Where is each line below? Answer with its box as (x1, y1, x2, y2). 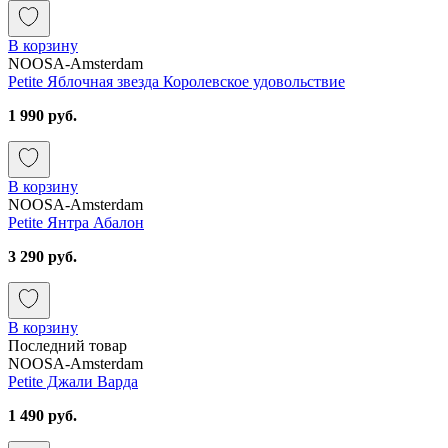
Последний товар (8, 336, 127, 354)
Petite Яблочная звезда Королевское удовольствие (8, 72, 345, 90)
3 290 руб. (8, 247, 77, 265)
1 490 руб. (8, 406, 77, 424)
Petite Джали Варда (8, 372, 138, 390)
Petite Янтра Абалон (8, 213, 144, 231)
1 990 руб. (8, 106, 77, 124)
